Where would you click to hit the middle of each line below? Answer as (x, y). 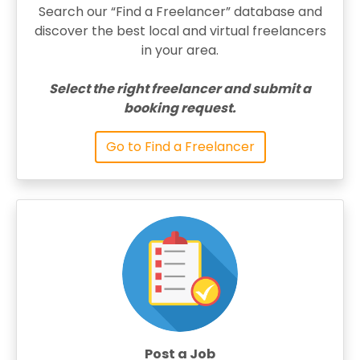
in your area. (180, 50)
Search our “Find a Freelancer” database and (180, 12)
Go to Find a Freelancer (180, 147)
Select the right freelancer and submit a (180, 89)
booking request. (180, 108)
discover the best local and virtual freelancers (180, 31)
